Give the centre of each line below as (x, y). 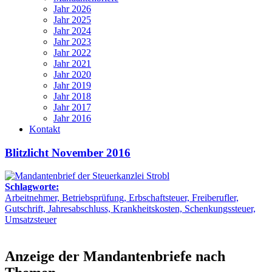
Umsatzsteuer (31, 220)
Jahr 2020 (72, 74)
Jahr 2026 (72, 9)
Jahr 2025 (72, 20)
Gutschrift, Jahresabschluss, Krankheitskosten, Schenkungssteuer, (130, 209)
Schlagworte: (32, 187)
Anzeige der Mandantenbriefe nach (115, 257)
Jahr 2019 (72, 85)
